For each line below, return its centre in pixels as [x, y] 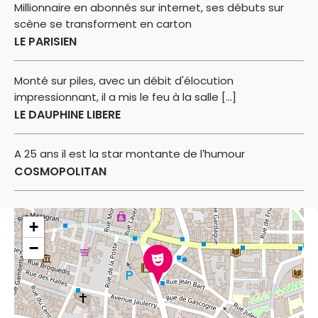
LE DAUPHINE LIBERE [67, 114]
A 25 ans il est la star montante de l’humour [130, 153]
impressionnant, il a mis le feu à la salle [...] [125, 97]
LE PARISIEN [45, 41]
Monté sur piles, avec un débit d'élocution [124, 80]
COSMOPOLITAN [60, 171]
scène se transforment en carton [103, 23]
